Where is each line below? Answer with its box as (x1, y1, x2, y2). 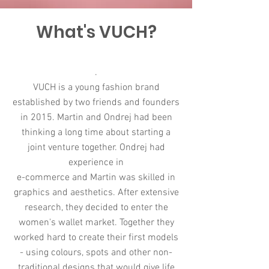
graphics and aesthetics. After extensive (13, 187, 179, 199)
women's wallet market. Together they (18, 217, 174, 229)
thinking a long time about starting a (22, 127, 171, 139)
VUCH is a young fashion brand (32, 82, 160, 94)
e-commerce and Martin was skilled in (17, 172, 175, 184)
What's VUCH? (35, 20, 157, 44)
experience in (68, 157, 124, 169)
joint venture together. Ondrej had (27, 142, 165, 154)
